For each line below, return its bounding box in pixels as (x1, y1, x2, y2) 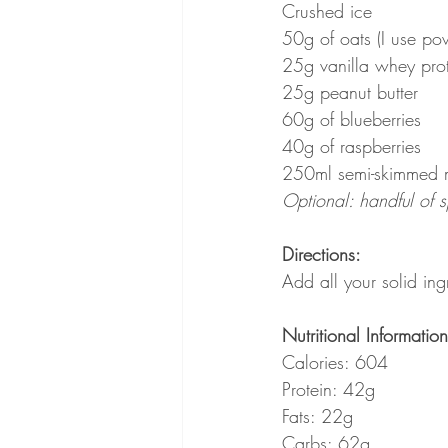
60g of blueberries (282, 107, 421, 132)
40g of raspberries (282, 134, 421, 159)
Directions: (282, 242, 361, 267)
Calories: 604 (282, 350, 388, 375)
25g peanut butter (282, 80, 418, 105)
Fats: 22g (282, 404, 353, 429)
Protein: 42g (282, 377, 375, 402)
